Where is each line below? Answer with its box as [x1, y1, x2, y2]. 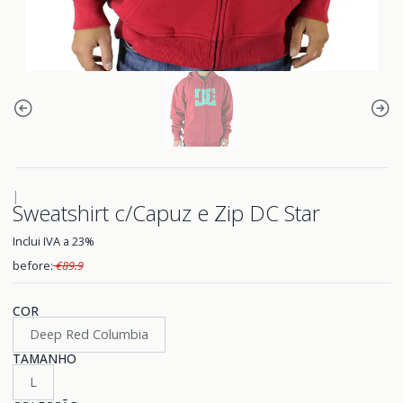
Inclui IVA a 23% [12, 233, 94, 249]
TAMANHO [12, 350, 76, 367]
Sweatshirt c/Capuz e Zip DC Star [12, 198, 320, 228]
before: [12, 257, 53, 273]
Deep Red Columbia [29, 326, 148, 343]
